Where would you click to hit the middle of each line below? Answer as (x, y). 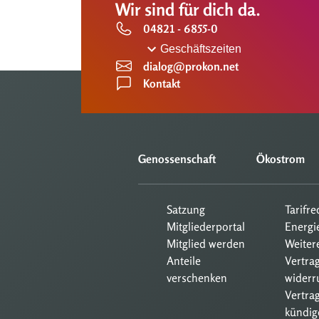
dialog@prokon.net (191, 67)
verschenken (197, 278)
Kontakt (162, 84)
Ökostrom (281, 159)
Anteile (184, 261)
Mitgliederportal (206, 227)
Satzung (186, 210)
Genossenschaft (177, 159)
